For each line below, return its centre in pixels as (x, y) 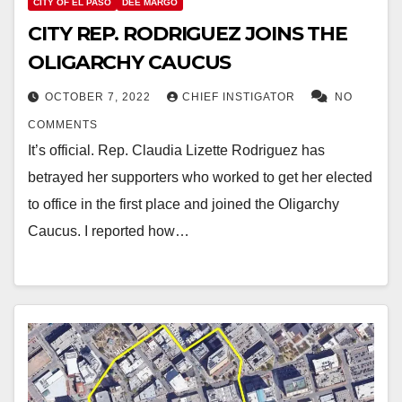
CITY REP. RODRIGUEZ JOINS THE (188, 33)
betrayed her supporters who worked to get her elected (200, 177)
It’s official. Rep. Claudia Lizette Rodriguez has (176, 150)
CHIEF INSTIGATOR (240, 96)
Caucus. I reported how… (109, 231)
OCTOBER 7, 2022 (100, 96)
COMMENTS (63, 124)
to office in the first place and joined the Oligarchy (184, 204)
